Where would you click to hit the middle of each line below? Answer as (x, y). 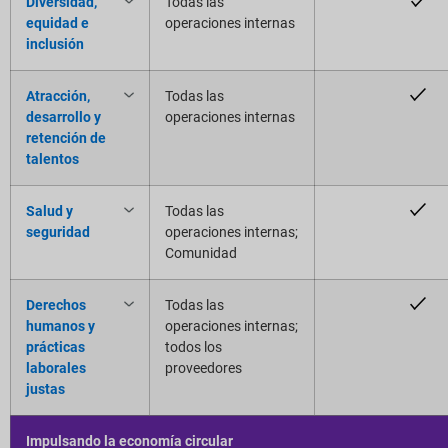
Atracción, (58, 95)
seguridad (58, 231)
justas (45, 388)
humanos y (60, 325)
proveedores (203, 367)
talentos (52, 158)
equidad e (57, 22)
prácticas (55, 346)
